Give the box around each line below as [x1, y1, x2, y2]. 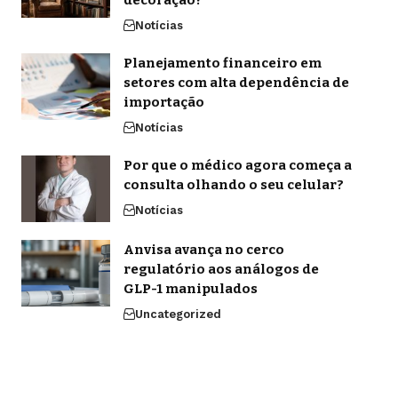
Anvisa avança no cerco [123, 242, 284, 259]
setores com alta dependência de [123, 75, 349, 92]
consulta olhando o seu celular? [123, 177, 344, 194]
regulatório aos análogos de [123, 261, 319, 278]
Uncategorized [134, 307, 221, 322]
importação [123, 94, 204, 111]
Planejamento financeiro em [123, 55, 322, 72]
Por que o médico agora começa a [123, 157, 352, 174]
